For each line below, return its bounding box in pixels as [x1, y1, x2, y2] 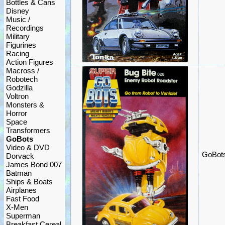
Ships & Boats [6, 177, 53, 186]
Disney [6, 7, 29, 15]
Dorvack [6, 152, 34, 160]
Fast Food [6, 194, 39, 203]
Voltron [6, 92, 29, 100]
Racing [6, 49, 29, 58]
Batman [6, 169, 32, 177]
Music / [6, 15, 30, 24]
